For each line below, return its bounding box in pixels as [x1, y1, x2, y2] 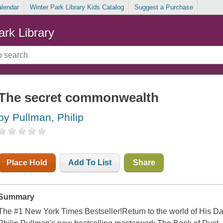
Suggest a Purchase [134, 3, 193, 11]
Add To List [68, 158, 112, 167]
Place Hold [6, 158, 48, 167]
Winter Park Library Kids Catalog [29, 3, 124, 11]
